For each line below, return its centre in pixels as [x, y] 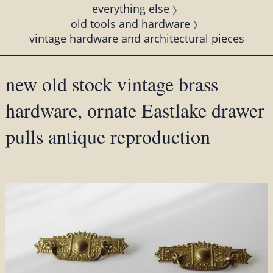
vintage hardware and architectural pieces [136, 38]
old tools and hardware [130, 23]
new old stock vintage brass [112, 83]
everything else [130, 9]
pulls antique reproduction [108, 136]
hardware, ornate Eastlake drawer [135, 110]
